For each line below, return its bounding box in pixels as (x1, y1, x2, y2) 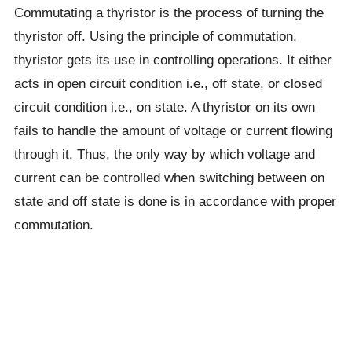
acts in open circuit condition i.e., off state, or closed (13, 75, 322, 91)
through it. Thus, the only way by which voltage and (13, 146, 315, 162)
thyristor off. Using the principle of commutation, (13, 28, 297, 44)
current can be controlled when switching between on (13, 170, 324, 185)
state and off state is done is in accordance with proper (13, 193, 336, 209)
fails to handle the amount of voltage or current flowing (13, 123, 332, 138)
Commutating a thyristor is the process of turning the (13, 5, 324, 20)
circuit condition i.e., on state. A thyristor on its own (13, 99, 315, 115)
